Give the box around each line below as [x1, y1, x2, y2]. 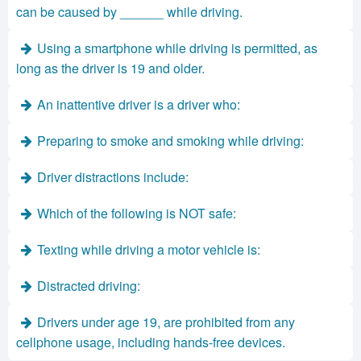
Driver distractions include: [37, 168, 189, 186]
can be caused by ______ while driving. [16, 2, 243, 21]
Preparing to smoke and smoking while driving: [37, 131, 304, 150]
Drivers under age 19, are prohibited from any [37, 313, 295, 331]
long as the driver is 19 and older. [16, 59, 205, 77]
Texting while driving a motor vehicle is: [37, 240, 260, 259]
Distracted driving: [37, 276, 140, 295]
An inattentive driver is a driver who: [37, 95, 240, 114]
